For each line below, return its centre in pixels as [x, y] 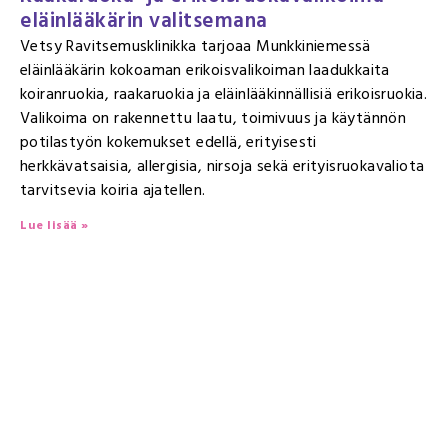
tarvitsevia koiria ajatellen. [113, 190]
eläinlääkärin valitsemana [144, 21]
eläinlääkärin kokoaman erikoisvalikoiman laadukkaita [205, 70]
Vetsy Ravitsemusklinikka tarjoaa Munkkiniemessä [195, 46]
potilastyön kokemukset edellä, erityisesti [168, 142]
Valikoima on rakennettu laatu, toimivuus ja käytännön [213, 118]
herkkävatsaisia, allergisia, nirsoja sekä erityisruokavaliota [222, 166]
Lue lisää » [54, 225]
